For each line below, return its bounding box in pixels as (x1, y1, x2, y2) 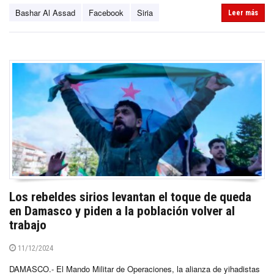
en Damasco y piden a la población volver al (9, 204, 235, 219)
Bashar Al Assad (15, 6, 75, 18)
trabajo (9, 218, 46, 233)
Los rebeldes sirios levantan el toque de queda (9, 190, 251, 205)
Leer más (228, 8, 258, 17)
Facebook (89, 6, 124, 18)
